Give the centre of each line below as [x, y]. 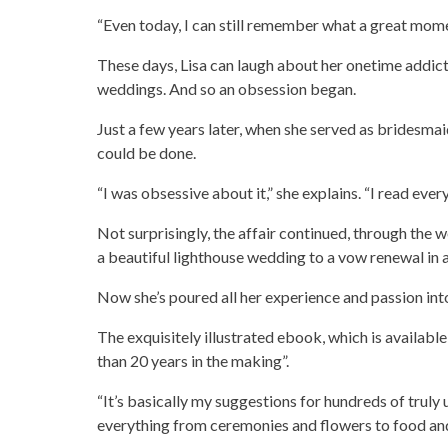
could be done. [146, 152]
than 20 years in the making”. [192, 360]
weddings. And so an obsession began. [226, 88]
